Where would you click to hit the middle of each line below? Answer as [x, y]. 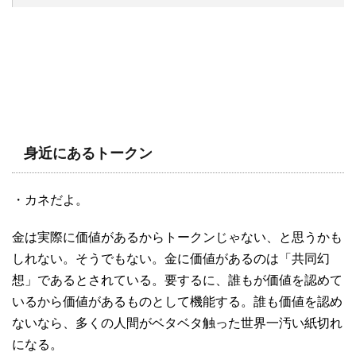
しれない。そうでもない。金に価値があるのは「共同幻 [171, 259]
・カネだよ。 [50, 200]
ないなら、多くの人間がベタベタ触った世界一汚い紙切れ [177, 323]
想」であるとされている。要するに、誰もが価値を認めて [177, 281]
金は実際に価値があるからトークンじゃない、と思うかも [177, 238]
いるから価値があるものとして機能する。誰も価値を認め [177, 302]
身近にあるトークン [88, 154]
